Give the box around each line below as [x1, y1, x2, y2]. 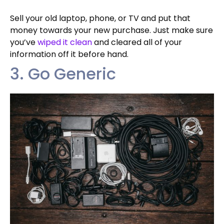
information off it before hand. [10, 48, 128, 60]
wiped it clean [37, 36, 92, 48]
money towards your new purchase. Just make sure [10, 24, 213, 36]
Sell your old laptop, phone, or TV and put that [10, 12, 190, 24]
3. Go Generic [10, 62, 116, 85]
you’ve [10, 36, 37, 48]
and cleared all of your [92, 36, 182, 48]
